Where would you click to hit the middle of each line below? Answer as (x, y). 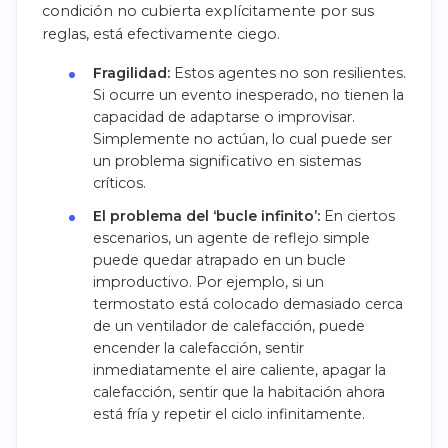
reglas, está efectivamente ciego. (161, 34)
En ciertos (357, 216)
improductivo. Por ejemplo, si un (208, 282)
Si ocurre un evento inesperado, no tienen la (248, 95)
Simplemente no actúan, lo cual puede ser (242, 139)
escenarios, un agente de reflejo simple (231, 238)
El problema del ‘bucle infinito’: (206, 216)
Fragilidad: (131, 73)
